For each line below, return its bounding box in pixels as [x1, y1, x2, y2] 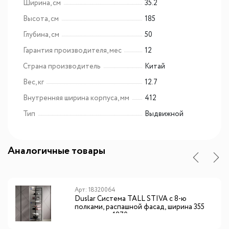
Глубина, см [23, 30, 59, 40]
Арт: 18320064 [75, 186, 116, 195]
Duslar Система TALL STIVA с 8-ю [75, 194, 187, 204]
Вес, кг [23, 77, 44, 88]
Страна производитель [23, 61, 101, 72]
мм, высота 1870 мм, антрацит [75, 210, 174, 221]
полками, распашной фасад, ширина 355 [75, 202, 205, 213]
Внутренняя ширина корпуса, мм [23, 93, 129, 104]
